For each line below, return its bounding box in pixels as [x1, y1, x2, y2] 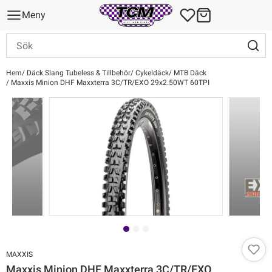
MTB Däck [172, 69, 206, 77]
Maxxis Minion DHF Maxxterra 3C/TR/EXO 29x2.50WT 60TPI [9, 78, 209, 87]
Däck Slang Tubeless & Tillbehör [25, 69, 131, 77]
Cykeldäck [134, 69, 169, 77]
